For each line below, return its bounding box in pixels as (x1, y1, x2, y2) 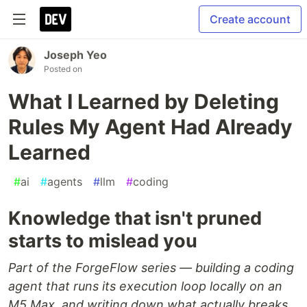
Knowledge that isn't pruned (8, 207, 262, 230)
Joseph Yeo (44, 48, 107, 62)
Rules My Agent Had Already (8, 114, 293, 139)
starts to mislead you (8, 230, 197, 252)
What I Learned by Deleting (8, 89, 279, 114)
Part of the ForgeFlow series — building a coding (8, 260, 294, 275)
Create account (210, 12, 291, 26)
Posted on (44, 64, 82, 74)
